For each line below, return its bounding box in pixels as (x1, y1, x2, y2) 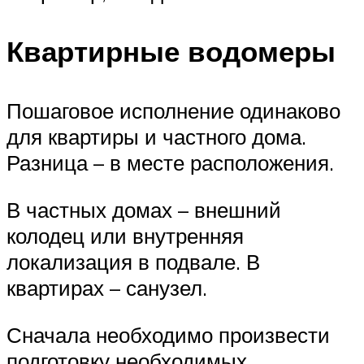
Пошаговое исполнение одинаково (6, 97, 340, 124)
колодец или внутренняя (6, 222, 244, 249)
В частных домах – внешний (6, 196, 281, 223)
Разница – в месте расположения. (6, 149, 334, 176)
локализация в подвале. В (6, 248, 260, 275)
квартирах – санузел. (6, 274, 207, 301)
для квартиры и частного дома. (6, 123, 306, 150)
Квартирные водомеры (6, 33, 336, 70)
